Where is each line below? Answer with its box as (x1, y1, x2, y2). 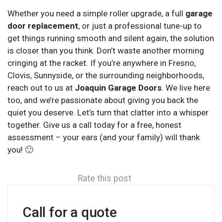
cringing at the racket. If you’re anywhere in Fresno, (7, 57, 196, 68)
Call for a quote (23, 204, 117, 221)
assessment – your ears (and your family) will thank (7, 132, 200, 142)
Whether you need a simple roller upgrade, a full (7, 8, 185, 18)
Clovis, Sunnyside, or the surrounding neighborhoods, (7, 70, 204, 80)
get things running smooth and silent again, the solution (7, 33, 214, 43)
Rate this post (78, 173, 131, 183)
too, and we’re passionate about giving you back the (7, 95, 198, 105)
